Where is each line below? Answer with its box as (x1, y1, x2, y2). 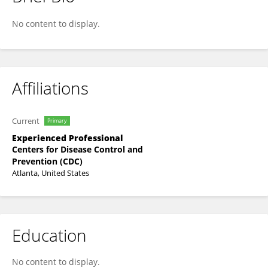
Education (12, 224, 87, 246)
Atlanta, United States (12, 167, 89, 178)
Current (12, 115, 39, 126)
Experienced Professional (12, 132, 123, 144)
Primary (47, 117, 67, 124)
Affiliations (12, 77, 89, 99)
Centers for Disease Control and (12, 144, 143, 155)
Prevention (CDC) (12, 156, 83, 167)
